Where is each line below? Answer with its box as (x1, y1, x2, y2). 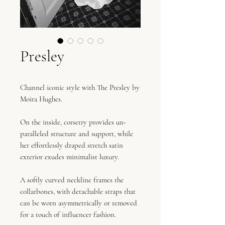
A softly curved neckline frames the (20, 175, 124, 184)
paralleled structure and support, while (20, 129, 133, 138)
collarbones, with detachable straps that (20, 187, 136, 196)
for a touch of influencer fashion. (20, 210, 116, 219)
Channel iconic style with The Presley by (20, 83, 140, 92)
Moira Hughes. (20, 94, 64, 103)
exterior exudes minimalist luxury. (20, 152, 119, 161)
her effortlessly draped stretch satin (20, 141, 123, 150)
